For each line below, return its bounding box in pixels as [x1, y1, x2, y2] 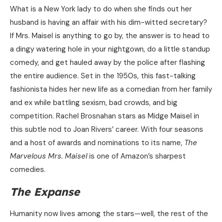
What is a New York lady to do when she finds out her [10, 4, 192, 14]
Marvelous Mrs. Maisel [10, 151, 87, 162]
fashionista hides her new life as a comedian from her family [10, 84, 212, 95]
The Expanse [10, 185, 80, 199]
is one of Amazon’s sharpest [87, 151, 186, 162]
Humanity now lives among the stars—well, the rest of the [10, 209, 208, 219]
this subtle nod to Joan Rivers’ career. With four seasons [10, 124, 203, 135]
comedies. [10, 165, 46, 175]
